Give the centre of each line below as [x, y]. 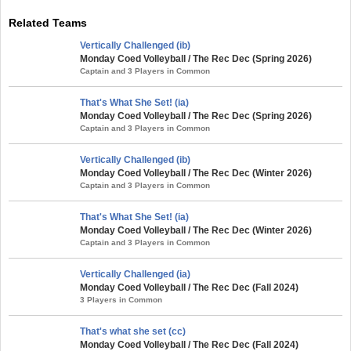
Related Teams [48, 22]
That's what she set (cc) [133, 331]
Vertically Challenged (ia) [135, 274]
